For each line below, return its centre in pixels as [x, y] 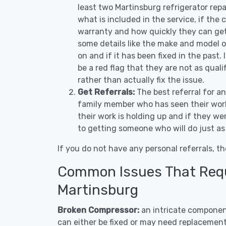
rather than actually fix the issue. [141, 80]
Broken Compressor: [99, 210]
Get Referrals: [106, 92]
